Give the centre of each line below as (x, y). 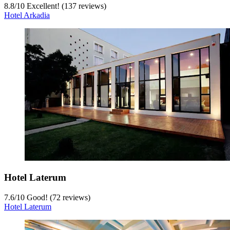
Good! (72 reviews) (57, 197)
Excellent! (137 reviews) (65, 6)
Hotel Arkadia (27, 15)
